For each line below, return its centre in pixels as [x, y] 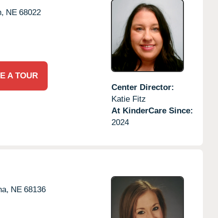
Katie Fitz [128, 99]
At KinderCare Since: [152, 110]
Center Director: [143, 87]
